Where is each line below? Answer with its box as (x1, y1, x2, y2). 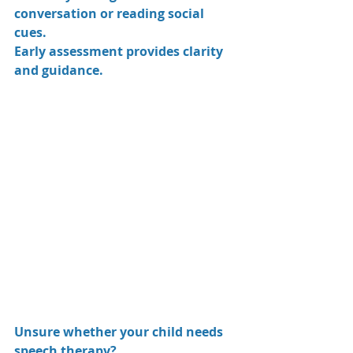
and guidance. (14, 61, 103, 79)
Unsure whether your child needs (14, 322, 226, 340)
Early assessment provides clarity (14, 42, 226, 60)
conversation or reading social (14, 4, 207, 22)
